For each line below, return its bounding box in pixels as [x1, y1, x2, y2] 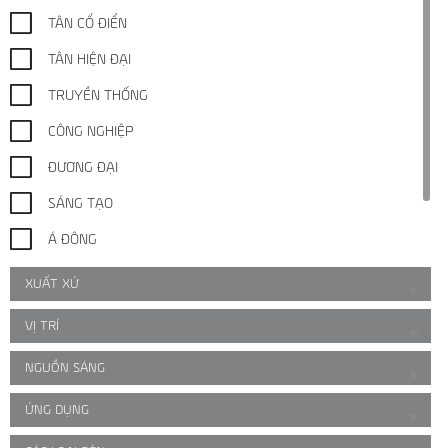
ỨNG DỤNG [25, 403, 89, 417]
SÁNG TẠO [48, 196, 113, 211]
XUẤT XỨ [25, 277, 79, 291]
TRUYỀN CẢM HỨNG [48, 268, 173, 283]
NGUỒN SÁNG [25, 361, 105, 375]
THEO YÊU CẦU [48, 304, 142, 319]
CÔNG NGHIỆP [48, 124, 134, 139]
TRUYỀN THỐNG [48, 88, 148, 103]
